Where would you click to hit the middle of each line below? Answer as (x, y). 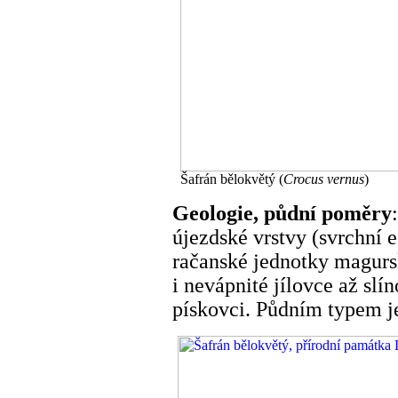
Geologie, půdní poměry (282, 213)
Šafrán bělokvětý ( (231, 179)
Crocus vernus (323, 179)
